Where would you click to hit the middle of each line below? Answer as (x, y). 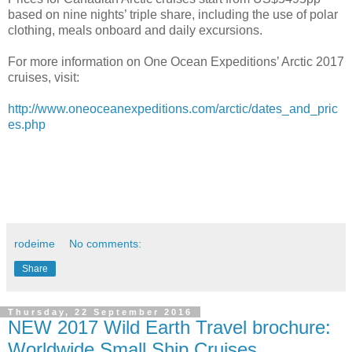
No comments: (106, 243)
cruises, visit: (44, 77)
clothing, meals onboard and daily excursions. (135, 30)
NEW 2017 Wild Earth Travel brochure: (169, 327)
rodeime (35, 243)
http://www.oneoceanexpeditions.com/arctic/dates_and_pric (173, 108)
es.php (27, 124)
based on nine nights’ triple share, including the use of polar (173, 14)
